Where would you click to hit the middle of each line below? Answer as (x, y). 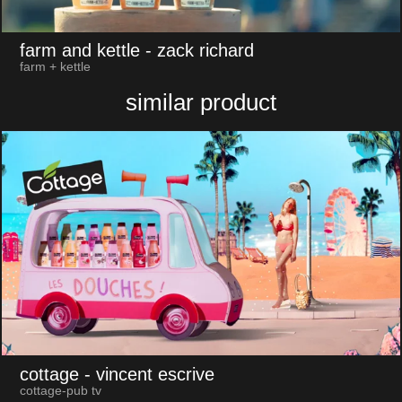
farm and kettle (79, 51)
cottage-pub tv (60, 390)
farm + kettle (55, 67)
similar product (201, 103)
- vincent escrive (149, 374)
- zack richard (199, 51)
